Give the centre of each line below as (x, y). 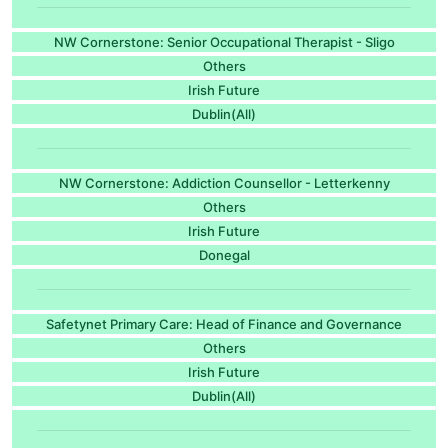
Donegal (224, 254)
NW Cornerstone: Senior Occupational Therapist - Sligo (224, 41)
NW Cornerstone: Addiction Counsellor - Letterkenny (224, 182)
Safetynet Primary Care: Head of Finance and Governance (224, 323)
